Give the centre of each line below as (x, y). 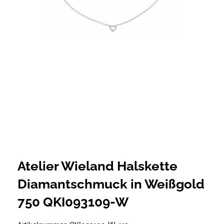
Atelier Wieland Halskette (97, 166)
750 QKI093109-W (73, 202)
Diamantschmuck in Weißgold (111, 184)
